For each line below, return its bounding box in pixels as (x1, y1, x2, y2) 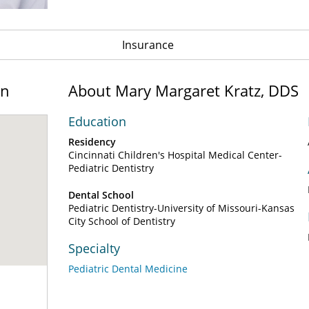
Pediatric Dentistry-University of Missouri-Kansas (68, 201, 295, 215)
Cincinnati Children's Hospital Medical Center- (68, 148, 282, 161)
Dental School (68, 188, 134, 201)
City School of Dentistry (68, 215, 175, 228)
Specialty (68, 240, 120, 257)
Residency (68, 135, 116, 148)
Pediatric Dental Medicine (68, 262, 188, 275)
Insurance (121, 37, 174, 52)
